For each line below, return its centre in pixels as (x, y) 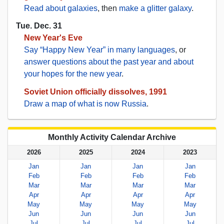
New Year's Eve (53, 38)
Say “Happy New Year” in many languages (99, 50)
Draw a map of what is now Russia (85, 104)
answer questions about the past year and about (109, 62)
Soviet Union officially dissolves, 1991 (95, 92)
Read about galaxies (61, 8)
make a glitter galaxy (155, 8)
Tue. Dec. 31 (39, 26)
